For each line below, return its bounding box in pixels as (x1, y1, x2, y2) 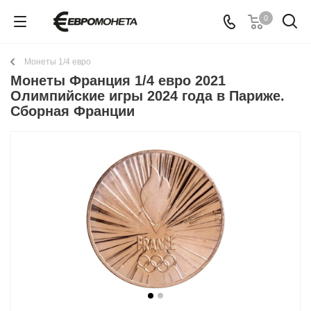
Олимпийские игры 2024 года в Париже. (10, 88, 285, 103)
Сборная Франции (10, 103, 135, 119)
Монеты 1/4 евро (24, 57, 91, 67)
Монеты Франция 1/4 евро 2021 (10, 73, 226, 88)
